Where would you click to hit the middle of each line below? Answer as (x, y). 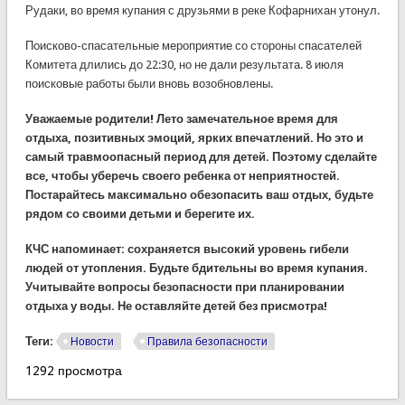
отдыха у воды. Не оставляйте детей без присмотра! (176, 306)
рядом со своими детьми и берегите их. (140, 213)
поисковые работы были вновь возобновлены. (149, 83)
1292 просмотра (73, 370)
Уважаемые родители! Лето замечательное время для (181, 118)
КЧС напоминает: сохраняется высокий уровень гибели (187, 249)
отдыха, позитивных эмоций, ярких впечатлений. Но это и (194, 137)
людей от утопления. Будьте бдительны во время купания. (196, 268)
